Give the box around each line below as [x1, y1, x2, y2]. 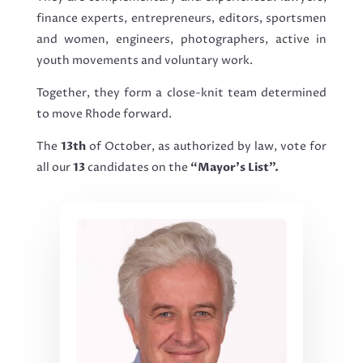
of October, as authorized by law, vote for [85, 139, 327, 155]
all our [36, 160, 73, 176]
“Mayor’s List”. [190, 160, 279, 176]
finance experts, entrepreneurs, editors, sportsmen [36, 11, 327, 27]
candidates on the [84, 160, 190, 176]
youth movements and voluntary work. [36, 53, 253, 69]
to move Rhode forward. [36, 106, 172, 122]
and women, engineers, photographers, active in [36, 32, 327, 48]
